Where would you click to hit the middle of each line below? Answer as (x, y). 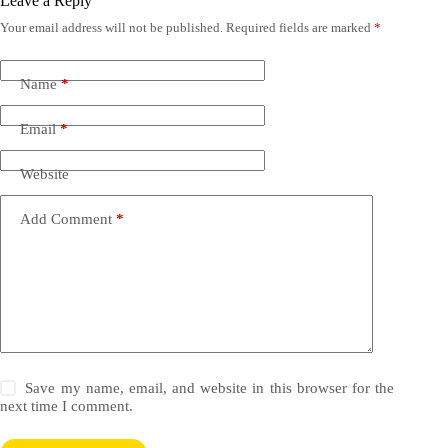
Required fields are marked (300, 27)
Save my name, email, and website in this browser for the (210, 387)
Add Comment (66, 219)
